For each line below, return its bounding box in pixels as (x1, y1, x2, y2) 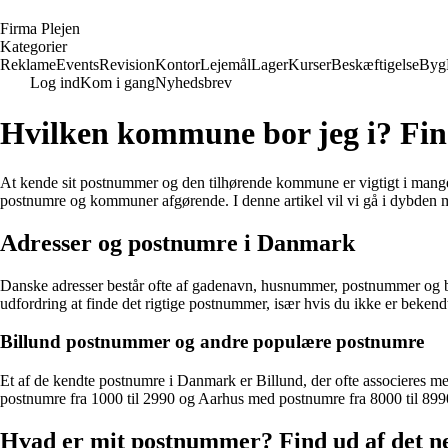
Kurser (288, 56, 331, 73)
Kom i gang (80, 74, 155, 91)
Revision (99, 56, 155, 73)
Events (56, 56, 99, 73)
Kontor (155, 56, 200, 73)
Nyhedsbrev (155, 74, 232, 91)
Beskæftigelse (331, 56, 419, 73)
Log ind (30, 74, 80, 91)
